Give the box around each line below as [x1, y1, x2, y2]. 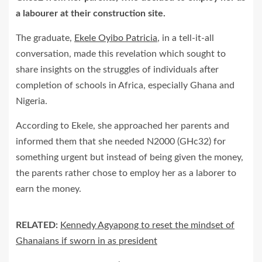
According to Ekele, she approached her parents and [16, 121, 229, 131]
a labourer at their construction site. [16, 9, 166, 19]
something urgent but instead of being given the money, [16, 153, 243, 163]
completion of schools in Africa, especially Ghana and [16, 81, 235, 91]
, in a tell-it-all [157, 33, 214, 43]
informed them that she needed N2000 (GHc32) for [16, 137, 226, 147]
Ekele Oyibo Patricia [74, 33, 157, 43]
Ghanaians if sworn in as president [16, 236, 157, 246]
